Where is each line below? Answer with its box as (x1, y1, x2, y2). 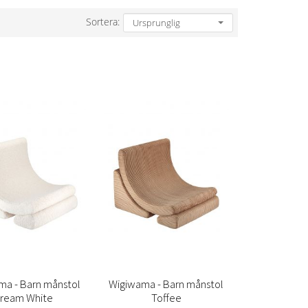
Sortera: (86, 15, 120, 29)
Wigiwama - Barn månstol (109, 276, 224, 291)
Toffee (151, 289, 181, 305)
